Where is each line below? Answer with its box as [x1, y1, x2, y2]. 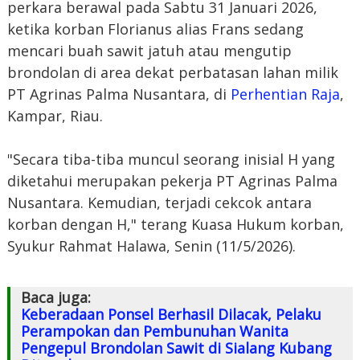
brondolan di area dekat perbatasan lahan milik [6, 62, 338, 82]
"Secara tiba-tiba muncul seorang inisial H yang [6, 149, 335, 169]
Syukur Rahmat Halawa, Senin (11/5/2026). [6, 235, 296, 256]
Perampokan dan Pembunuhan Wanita [20, 321, 288, 341]
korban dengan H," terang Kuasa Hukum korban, [6, 214, 344, 234]
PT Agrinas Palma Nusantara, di [6, 84, 231, 104]
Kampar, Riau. [6, 105, 103, 125]
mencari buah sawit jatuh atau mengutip [6, 40, 292, 60]
